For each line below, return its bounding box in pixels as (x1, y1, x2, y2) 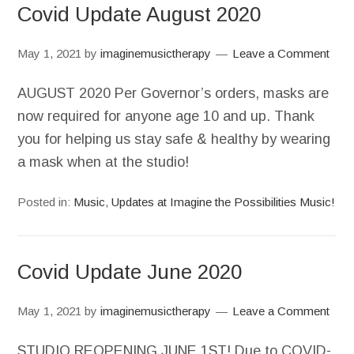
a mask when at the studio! (17, 154, 190, 170)
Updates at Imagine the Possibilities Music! (111, 195, 336, 209)
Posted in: (17, 195, 74, 209)
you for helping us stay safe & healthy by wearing (17, 131, 331, 147)
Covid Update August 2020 (17, 2, 262, 26)
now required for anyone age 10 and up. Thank (17, 108, 315, 124)
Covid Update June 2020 (17, 260, 243, 284)
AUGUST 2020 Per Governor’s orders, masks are (17, 85, 330, 101)
